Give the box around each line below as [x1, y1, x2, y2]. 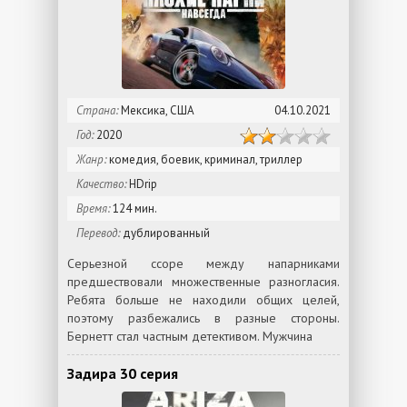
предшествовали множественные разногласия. [67, 273, 340, 290]
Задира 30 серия [67, 364, 178, 382]
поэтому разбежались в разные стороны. [67, 310, 340, 326]
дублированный [120, 225, 210, 241]
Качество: [76, 176, 126, 192]
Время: [76, 201, 110, 216]
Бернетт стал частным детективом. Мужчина [67, 328, 313, 344]
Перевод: [76, 225, 120, 241]
